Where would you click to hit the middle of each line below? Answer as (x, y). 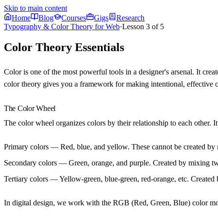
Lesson (134, 27)
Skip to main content (36, 8)
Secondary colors (30, 163)
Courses (74, 18)
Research (130, 18)
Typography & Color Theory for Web (62, 27)
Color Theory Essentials (64, 47)
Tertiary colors (26, 179)
